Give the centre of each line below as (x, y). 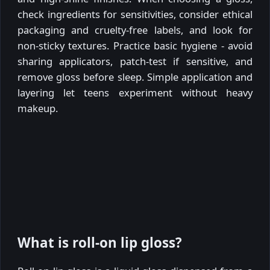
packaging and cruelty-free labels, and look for (135, 30)
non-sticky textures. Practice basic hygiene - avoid (135, 45)
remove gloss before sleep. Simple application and (135, 77)
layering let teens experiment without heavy (135, 92)
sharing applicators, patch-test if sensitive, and (135, 61)
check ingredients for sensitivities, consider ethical (135, 14)
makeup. (38, 108)
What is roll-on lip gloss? (100, 243)
